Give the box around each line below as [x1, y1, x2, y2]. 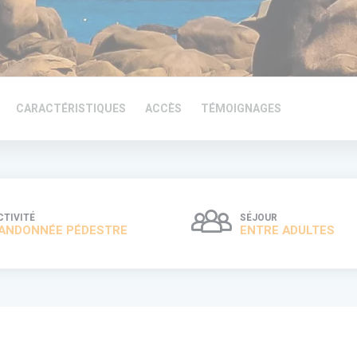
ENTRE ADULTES [239, 222, 335, 239]
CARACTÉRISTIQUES [16, 100, 126, 117]
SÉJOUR [239, 210, 277, 225]
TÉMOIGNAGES [201, 100, 281, 117]
